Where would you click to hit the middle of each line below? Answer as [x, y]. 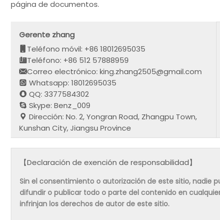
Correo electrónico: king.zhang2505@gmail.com [115, 71]
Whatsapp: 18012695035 [72, 82]
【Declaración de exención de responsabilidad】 [108, 163]
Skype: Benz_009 [59, 105]
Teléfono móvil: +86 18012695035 [86, 49]
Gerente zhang [47, 34]
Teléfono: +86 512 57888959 [78, 60]
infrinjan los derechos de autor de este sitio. [95, 204]
